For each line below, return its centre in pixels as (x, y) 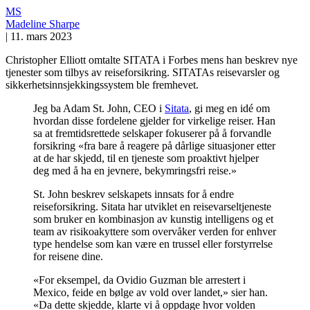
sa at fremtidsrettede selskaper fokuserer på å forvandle (152, 133)
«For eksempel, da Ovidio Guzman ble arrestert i (139, 280)
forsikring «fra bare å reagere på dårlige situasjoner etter (154, 145)
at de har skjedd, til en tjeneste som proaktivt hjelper (146, 158)
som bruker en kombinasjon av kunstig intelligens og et (153, 219)
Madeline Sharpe (43, 24)
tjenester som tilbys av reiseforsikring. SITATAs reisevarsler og (143, 72)
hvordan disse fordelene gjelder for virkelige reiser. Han (154, 120)
